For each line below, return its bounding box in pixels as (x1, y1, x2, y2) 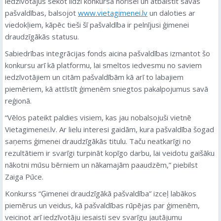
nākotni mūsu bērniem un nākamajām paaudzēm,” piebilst (5, 159, 198, 170)
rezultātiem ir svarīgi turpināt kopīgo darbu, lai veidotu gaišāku (5, 147, 215, 158)
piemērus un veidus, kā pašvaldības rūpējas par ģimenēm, (5, 200, 200, 210)
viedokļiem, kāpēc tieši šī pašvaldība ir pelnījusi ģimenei (5, 19, 189, 30)
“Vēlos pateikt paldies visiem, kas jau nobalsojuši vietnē (5, 112, 191, 122)
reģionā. (5, 95, 32, 106)
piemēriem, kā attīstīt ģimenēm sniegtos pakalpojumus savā (5, 83, 208, 94)
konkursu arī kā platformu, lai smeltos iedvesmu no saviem (5, 60, 202, 70)
